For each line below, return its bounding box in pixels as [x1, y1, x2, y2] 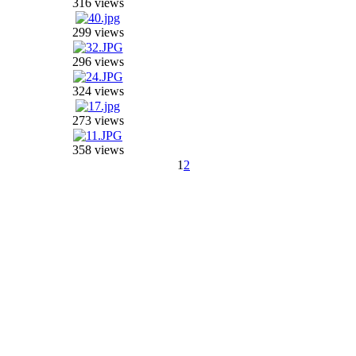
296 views [72, 55, 124, 68]
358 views [72, 143, 124, 157]
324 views [72, 84, 124, 98]
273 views [72, 114, 124, 127]
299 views [72, 25, 124, 39]
